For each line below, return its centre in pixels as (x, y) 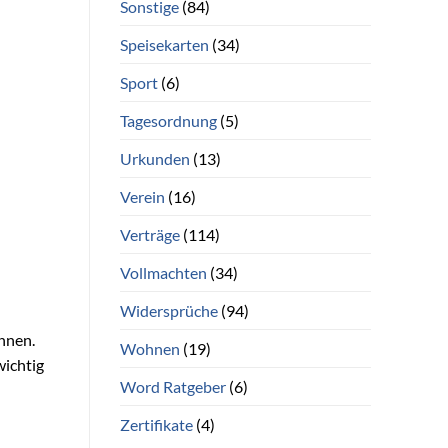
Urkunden (154, 158)
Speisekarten (164, 44)
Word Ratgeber (172, 386)
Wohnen (149, 348)
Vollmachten (163, 272)
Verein (142, 196)
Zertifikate (156, 424)
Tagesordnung (168, 120)
